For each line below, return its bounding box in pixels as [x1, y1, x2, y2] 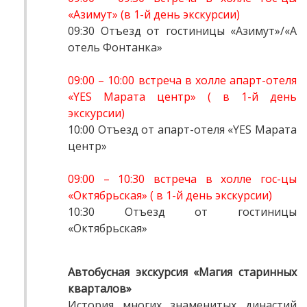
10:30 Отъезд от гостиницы [68, 204, 297, 220]
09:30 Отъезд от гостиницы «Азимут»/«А [68, 23, 297, 39]
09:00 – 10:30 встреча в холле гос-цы [68, 171, 297, 187]
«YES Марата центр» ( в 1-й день [68, 89, 297, 105]
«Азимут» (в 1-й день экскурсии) [68, 7, 240, 23]
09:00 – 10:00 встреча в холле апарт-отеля [68, 73, 297, 88]
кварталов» [68, 281, 132, 297]
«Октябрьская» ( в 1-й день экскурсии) [68, 188, 272, 204]
